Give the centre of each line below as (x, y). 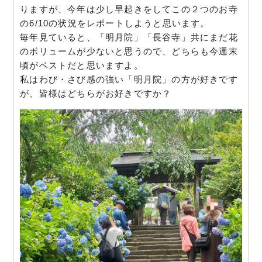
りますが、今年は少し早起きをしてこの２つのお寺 (129, 9)
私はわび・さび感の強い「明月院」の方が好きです (129, 79)
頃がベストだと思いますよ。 (82, 65)
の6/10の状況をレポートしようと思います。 (115, 23)
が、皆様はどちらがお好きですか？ (96, 93)
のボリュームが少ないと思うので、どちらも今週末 (129, 51)
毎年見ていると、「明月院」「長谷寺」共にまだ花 (129, 37)
